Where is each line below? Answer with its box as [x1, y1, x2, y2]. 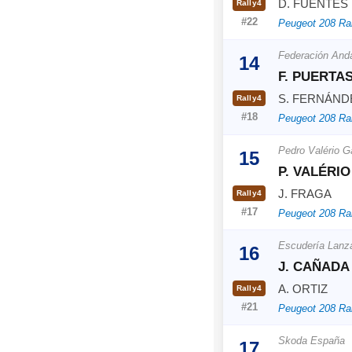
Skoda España [278, 334, 345, 346]
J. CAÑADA [278, 258, 350, 274]
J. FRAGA [278, 186, 332, 200]
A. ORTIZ [278, 281, 328, 295]
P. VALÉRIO [278, 163, 350, 179]
